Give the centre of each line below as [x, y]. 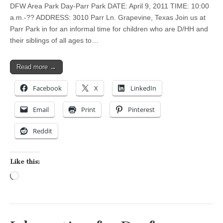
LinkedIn [143, 88]
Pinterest [141, 110]
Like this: [25, 162]
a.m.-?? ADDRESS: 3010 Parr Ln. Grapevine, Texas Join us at [108, 18]
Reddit [43, 131]
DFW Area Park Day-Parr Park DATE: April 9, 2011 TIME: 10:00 [110, 6]
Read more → [36, 67]
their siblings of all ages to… [54, 41]
